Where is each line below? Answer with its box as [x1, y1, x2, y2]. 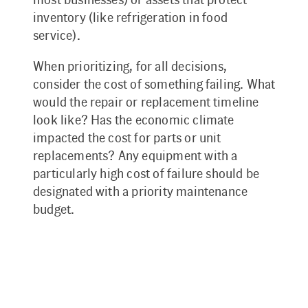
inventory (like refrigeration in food [33, 9, 228, 26]
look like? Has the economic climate [33, 111, 234, 129]
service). [33, 27, 80, 44]
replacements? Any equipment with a [33, 147, 238, 164]
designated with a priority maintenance [33, 183, 248, 200]
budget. [33, 201, 75, 218]
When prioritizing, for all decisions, [33, 58, 228, 75]
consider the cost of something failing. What [33, 76, 276, 93]
